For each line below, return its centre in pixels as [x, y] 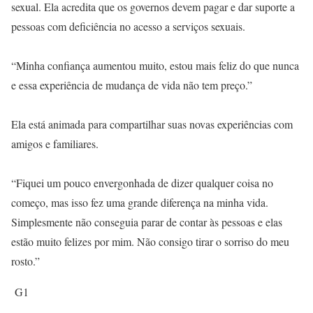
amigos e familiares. [55, 144]
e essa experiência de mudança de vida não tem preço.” [132, 85]
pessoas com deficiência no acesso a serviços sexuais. [128, 26]
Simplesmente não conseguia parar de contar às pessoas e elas [147, 222]
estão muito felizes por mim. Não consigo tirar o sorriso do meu [150, 241]
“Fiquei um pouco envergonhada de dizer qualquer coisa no [142, 183]
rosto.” [26, 261]
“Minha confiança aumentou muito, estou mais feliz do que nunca [155, 65]
